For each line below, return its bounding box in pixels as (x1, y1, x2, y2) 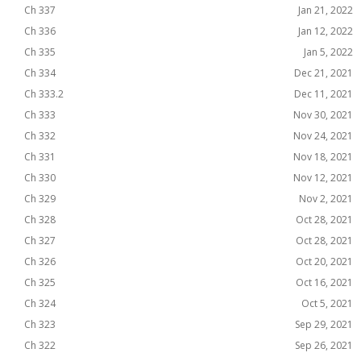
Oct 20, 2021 (296, 255, 353, 268)
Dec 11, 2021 (294, 87, 353, 101)
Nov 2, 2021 (299, 192, 353, 205)
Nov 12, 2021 (293, 171, 353, 185)
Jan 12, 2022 (298, 24, 353, 38)
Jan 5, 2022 (304, 45, 353, 59)
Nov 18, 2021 (293, 150, 353, 164)
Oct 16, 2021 (296, 276, 353, 289)
